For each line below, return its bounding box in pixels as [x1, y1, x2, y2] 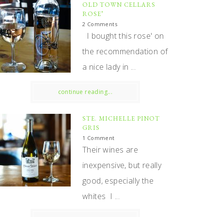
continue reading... [58, 88, 113, 96]
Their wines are [82, 144, 139, 155]
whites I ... [82, 191, 120, 201]
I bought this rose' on [82, 31, 164, 41]
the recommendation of [82, 46, 168, 57]
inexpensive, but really [82, 160, 162, 170]
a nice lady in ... [82, 62, 136, 72]
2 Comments [82, 20, 117, 28]
